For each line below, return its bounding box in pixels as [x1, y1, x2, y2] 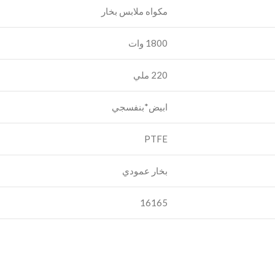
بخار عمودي [122, 165, 168, 176]
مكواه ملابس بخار [101, 6, 168, 17]
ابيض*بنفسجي [112, 101, 168, 112]
